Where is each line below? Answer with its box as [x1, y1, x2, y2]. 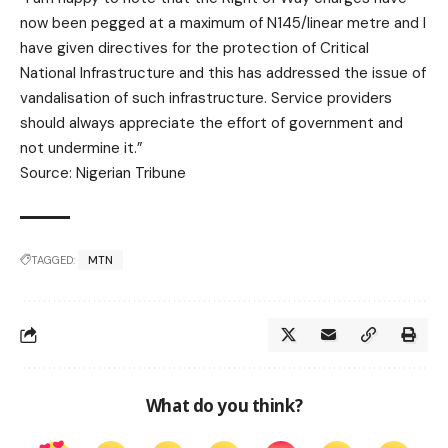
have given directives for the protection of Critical [20, 38, 369, 59]
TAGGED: [31, 253, 75, 268]
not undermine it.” [20, 138, 143, 159]
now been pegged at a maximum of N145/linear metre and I [20, 13, 426, 34]
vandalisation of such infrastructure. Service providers [20, 88, 392, 109]
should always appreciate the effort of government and [20, 113, 403, 134]
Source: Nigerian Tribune [20, 163, 186, 184]
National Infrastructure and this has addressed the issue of [20, 63, 426, 84]
